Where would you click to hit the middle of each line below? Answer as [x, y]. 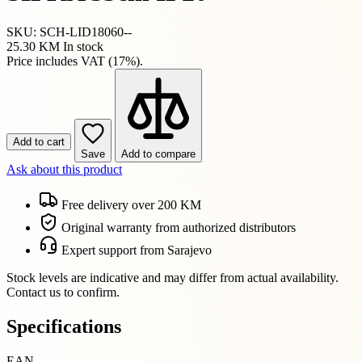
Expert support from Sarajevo [135, 250]
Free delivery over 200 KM [130, 204]
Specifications [64, 326]
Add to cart [39, 141]
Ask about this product [64, 169]
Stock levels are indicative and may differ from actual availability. [173, 277]
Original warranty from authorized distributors [177, 227]
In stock [83, 46]
